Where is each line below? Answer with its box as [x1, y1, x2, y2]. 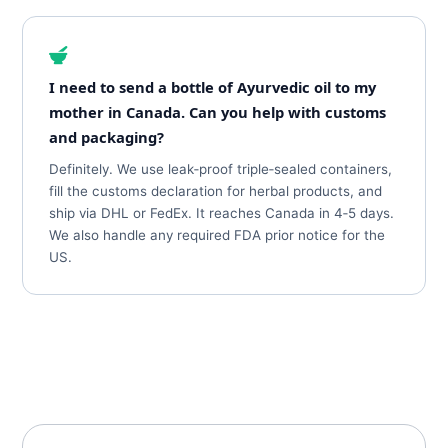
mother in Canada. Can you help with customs [49, 102, 387, 122]
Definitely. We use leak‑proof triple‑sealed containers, [49, 161, 393, 177]
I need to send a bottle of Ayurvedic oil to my [49, 77, 377, 97]
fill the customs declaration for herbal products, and [49, 183, 383, 199]
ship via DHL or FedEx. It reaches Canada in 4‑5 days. [49, 205, 395, 221]
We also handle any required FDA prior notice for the [49, 227, 386, 243]
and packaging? [49, 127, 165, 147]
